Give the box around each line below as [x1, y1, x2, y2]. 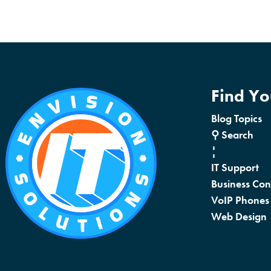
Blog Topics [211, 111, 262, 126]
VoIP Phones [211, 193, 269, 207]
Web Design [211, 209, 267, 224]
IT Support [211, 160, 259, 175]
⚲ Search [211, 128, 253, 142]
